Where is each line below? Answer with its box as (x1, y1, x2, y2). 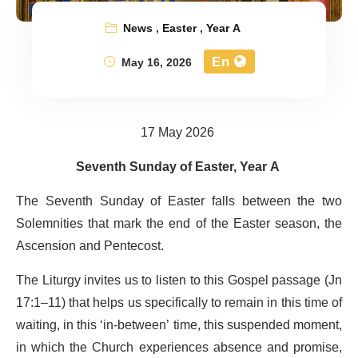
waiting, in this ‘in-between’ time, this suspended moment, (16, 311, 342, 339)
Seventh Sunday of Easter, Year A (75, 153, 280, 181)
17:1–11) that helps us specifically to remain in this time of (16, 288, 342, 316)
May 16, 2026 (117, 50, 192, 74)
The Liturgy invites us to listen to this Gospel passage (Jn (16, 266, 342, 294)
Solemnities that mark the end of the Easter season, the (16, 209, 342, 237)
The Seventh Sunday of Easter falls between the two (16, 187, 342, 215)
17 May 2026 (141, 118, 214, 146)
